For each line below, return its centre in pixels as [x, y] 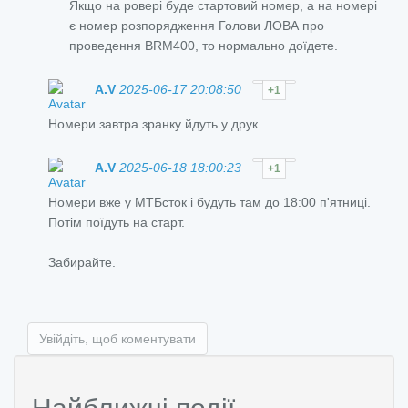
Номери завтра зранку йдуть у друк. [155, 123]
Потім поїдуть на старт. [117, 222]
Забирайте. [82, 262]
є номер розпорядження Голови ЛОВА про [197, 25]
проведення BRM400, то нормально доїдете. [204, 45]
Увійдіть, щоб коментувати [117, 338]
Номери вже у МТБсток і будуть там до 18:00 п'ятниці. [209, 202]
